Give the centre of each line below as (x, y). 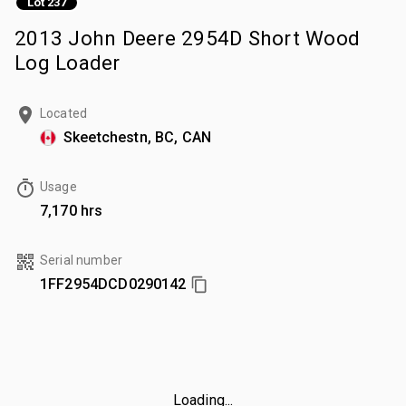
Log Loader (68, 62)
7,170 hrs (72, 210)
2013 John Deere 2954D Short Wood (187, 38)
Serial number (81, 260)
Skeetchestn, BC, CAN (137, 137)
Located (64, 113)
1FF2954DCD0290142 (113, 284)
